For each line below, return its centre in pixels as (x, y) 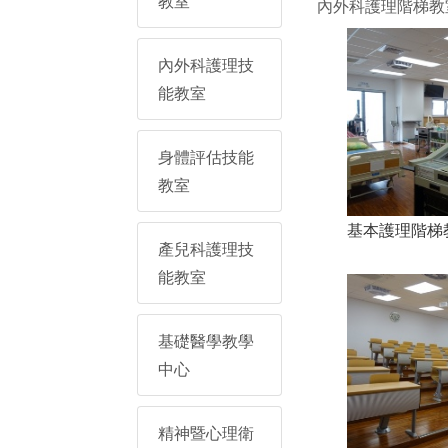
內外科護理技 (206, 65)
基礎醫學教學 (206, 341)
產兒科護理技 (206, 249)
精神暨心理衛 (206, 433)
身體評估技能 (206, 157)
